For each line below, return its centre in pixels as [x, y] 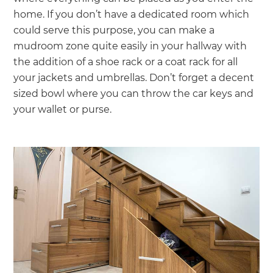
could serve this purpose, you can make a [114, 30]
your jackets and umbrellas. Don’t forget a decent [134, 77]
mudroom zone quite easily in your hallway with [130, 46]
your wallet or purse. [64, 109]
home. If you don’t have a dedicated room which [132, 14]
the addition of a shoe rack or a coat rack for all [126, 62]
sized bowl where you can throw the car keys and [134, 93]
